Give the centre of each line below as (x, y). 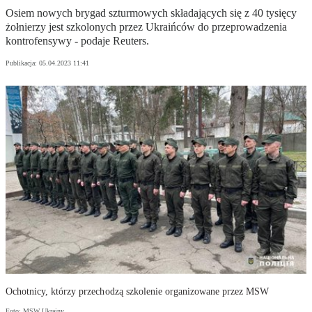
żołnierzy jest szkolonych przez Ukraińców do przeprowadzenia (146, 27)
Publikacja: (22, 63)
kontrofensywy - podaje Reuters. (77, 41)
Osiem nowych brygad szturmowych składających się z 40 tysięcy (151, 13)
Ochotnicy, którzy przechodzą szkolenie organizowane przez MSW (138, 292)
